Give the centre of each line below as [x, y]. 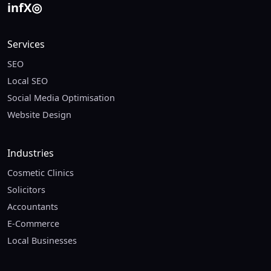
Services [26, 44]
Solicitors [26, 190]
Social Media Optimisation [61, 98]
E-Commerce [33, 224]
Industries [31, 153]
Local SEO [28, 81]
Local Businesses [42, 241]
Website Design [39, 115]
